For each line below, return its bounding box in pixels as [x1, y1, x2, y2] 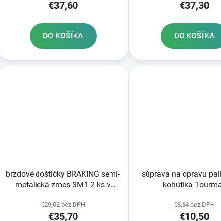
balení [52, 191, 74, 201]
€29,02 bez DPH [40, 201, 85, 209]
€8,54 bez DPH [174, 201, 215, 209]
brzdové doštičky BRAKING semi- [6, 169, 120, 179]
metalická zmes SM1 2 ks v [15, 180, 111, 190]
